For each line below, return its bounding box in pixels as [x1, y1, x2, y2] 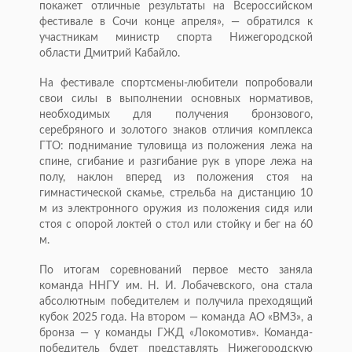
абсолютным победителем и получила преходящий [39, 296, 313, 308]
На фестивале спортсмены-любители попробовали [39, 78, 313, 90]
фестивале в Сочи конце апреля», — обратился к [39, 16, 313, 28]
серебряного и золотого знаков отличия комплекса [39, 125, 313, 137]
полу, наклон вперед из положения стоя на [39, 172, 313, 184]
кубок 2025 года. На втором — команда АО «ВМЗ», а [39, 312, 313, 324]
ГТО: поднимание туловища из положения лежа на [39, 141, 313, 152]
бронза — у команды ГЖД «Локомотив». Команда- [39, 328, 313, 339]
